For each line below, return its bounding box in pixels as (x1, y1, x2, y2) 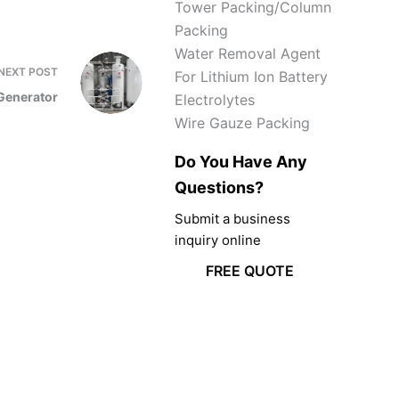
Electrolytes (175, 91, 255, 109)
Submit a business (175, 210, 290, 227)
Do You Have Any (175, 152, 307, 171)
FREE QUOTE (206, 262, 294, 280)
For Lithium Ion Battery (175, 68, 328, 85)
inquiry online (175, 232, 261, 248)
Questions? (175, 178, 264, 197)
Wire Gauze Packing (175, 114, 310, 132)
